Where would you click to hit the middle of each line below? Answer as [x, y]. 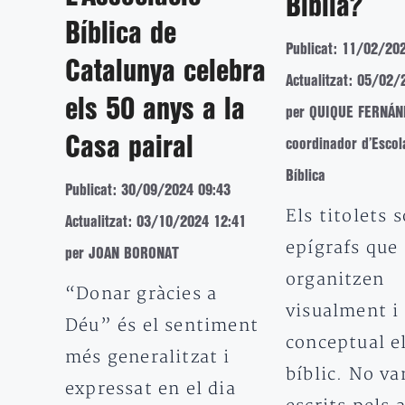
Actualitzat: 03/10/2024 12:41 [155, 221]
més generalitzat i [148, 357]
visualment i [343, 311]
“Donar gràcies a [141, 294]
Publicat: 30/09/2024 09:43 [148, 190]
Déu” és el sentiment [162, 325]
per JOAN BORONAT [122, 253]
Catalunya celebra [165, 72]
